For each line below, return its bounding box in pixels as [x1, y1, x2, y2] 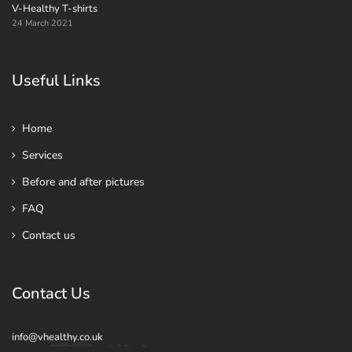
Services [22, 148, 63, 163]
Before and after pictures [22, 174, 145, 189]
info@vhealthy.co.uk [12, 330, 103, 344]
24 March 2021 [12, 17, 73, 29]
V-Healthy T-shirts [12, 2, 97, 16]
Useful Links [12, 70, 101, 91]
